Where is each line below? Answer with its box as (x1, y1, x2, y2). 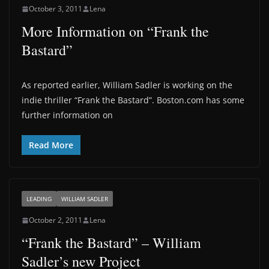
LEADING (26, 195, 52, 203)
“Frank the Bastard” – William (22, 233, 201, 252)
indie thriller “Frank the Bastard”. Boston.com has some (22, 94, 244, 106)
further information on (22, 109, 113, 121)
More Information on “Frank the (22, 22, 209, 41)
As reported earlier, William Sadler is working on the (22, 79, 232, 91)
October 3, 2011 (29, 4, 82, 14)
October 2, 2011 (29, 215, 82, 225)
